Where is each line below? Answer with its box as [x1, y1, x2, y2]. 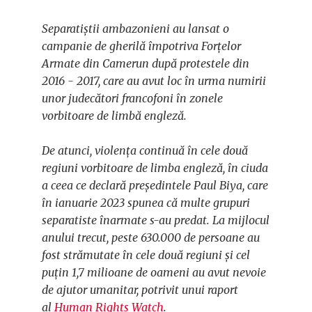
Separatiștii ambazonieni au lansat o [42, 22, 229, 36]
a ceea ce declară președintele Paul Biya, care [42, 178, 268, 193]
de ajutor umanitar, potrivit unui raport [42, 283, 238, 297]
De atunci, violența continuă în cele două [42, 143, 248, 158]
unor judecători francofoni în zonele [42, 91, 223, 106]
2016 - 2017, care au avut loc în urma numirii [42, 74, 266, 88]
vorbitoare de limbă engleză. [42, 109, 189, 123]
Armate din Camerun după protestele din [42, 56, 249, 71]
